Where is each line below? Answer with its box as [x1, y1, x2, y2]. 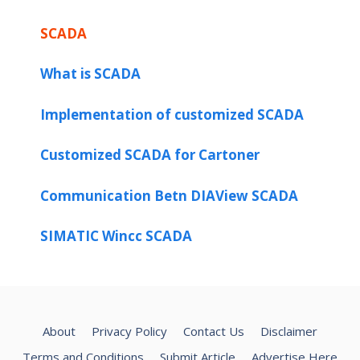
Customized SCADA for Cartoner [40, 145, 260, 165]
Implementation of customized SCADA [40, 104, 304, 124]
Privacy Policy [92, 323, 167, 340]
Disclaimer [260, 323, 317, 340]
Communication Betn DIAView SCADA [40, 186, 298, 205]
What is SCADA [40, 64, 141, 84]
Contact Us [183, 323, 244, 340]
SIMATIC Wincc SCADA [40, 227, 192, 246]
